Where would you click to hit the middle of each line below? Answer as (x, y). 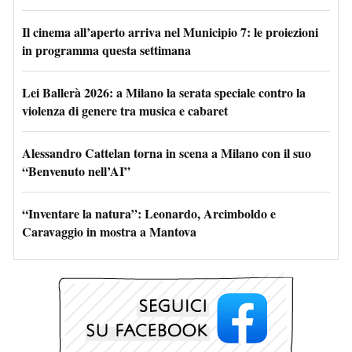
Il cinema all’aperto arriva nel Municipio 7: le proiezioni (170, 31)
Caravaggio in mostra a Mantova (109, 231)
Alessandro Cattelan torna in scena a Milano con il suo (167, 152)
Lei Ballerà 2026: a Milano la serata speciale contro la (164, 92)
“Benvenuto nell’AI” (76, 170)
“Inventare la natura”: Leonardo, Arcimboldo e (149, 213)
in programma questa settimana (106, 49)
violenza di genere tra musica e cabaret (125, 110)
